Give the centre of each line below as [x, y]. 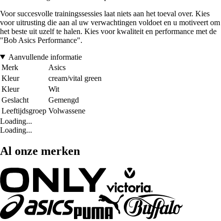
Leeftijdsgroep [24, 110]
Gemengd [64, 100]
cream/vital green [75, 78]
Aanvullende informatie [45, 57]
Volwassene [67, 110]
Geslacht [15, 100]
